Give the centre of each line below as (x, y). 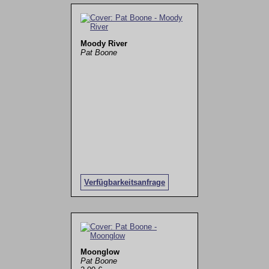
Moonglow (100, 252)
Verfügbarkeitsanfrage (124, 183)
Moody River (104, 43)
